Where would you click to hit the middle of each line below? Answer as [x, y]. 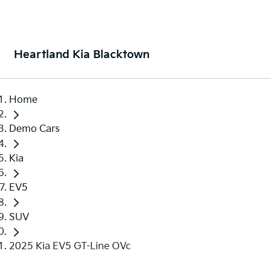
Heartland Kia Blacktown [82, 55]
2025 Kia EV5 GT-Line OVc [70, 246]
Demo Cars [34, 129]
